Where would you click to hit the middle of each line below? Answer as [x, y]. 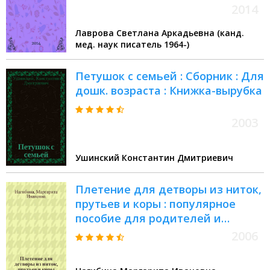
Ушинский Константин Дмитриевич [154, 158]
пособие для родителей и [148, 218]
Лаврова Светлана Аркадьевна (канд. [160, 33]
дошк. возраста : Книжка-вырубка [169, 91]
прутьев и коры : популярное [155, 204]
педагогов [104, 233]
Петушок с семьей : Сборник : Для [170, 76]
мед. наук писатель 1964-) [177, 45]
